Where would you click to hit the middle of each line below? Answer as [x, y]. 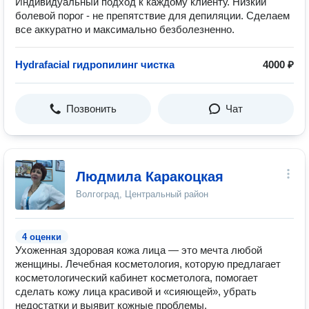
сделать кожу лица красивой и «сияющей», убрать [136, 291]
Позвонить [91, 109]
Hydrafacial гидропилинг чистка [95, 64]
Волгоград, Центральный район [142, 194]
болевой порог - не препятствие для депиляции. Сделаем [152, 16]
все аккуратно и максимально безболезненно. [125, 29]
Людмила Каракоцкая [150, 177]
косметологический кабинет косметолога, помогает [137, 278]
